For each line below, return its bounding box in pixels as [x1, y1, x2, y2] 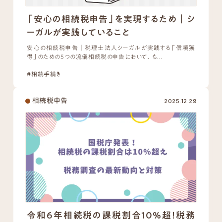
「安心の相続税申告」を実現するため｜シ [27, 10, 195, 28]
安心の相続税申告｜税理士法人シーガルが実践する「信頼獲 [27, 42, 195, 54]
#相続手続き [27, 68, 62, 80]
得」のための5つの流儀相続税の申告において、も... [27, 51, 163, 63]
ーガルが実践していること [27, 23, 130, 42]
